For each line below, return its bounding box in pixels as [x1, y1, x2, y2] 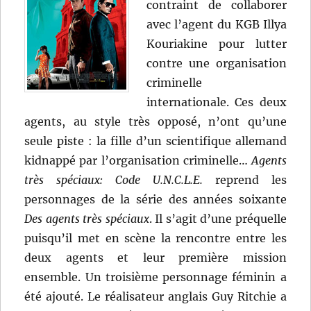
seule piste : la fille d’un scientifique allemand [24, 133, 287, 148]
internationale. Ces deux [146, 94, 287, 109]
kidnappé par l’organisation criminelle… [24, 153, 251, 167]
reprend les [202, 172, 287, 187]
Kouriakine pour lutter [146, 36, 287, 51]
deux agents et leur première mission [24, 250, 287, 264]
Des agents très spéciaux [24, 211, 149, 226]
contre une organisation [146, 56, 287, 70]
